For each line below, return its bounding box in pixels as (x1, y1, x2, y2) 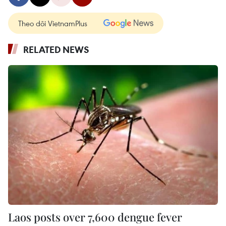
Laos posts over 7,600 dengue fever (8, 209, 182, 225)
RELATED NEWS (23, 43, 89, 55)
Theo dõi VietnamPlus (18, 18, 87, 28)
